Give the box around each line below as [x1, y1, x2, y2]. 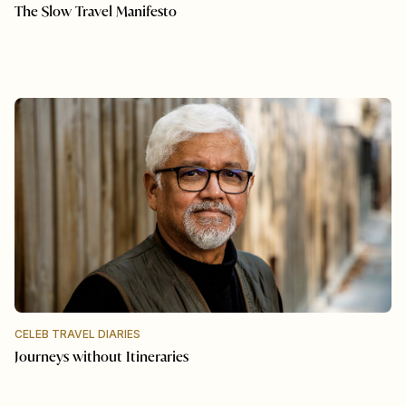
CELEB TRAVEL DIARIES [14, 326, 140, 341]
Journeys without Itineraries [14, 349, 188, 365]
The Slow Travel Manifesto [14, 4, 177, 20]
